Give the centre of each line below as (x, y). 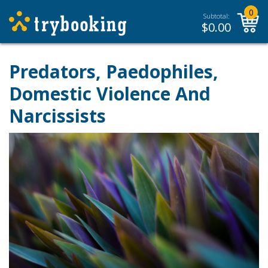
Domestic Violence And (110, 94)
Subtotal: (216, 16)
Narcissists (57, 116)
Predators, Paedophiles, (114, 71)
